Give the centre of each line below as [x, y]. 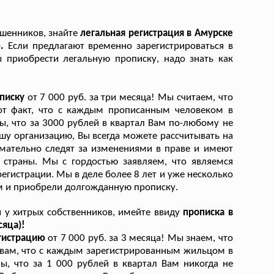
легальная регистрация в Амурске [157, 33]
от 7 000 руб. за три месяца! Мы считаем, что [130, 97]
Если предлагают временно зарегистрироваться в [120, 46]
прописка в [208, 212]
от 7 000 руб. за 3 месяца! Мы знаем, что [140, 238]
